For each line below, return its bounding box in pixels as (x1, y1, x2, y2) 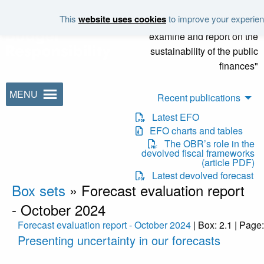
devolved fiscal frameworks (141, 146, 255, 160)
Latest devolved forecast (145, 169, 254, 183)
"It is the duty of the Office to (143, 15, 258, 28)
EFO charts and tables (143, 123, 243, 137)
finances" (219, 59, 258, 72)
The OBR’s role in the (157, 136, 255, 150)
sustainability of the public (150, 44, 258, 58)
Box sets (12, 180, 65, 201)
